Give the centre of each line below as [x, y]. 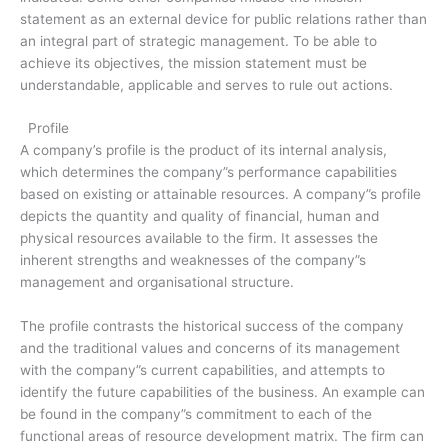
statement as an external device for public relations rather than [223, 18]
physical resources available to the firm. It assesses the [199, 238]
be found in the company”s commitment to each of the [196, 414]
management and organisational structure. [157, 282]
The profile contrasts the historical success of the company [212, 326]
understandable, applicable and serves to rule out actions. [206, 84]
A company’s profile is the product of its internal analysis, [203, 150]
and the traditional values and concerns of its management [210, 348]
